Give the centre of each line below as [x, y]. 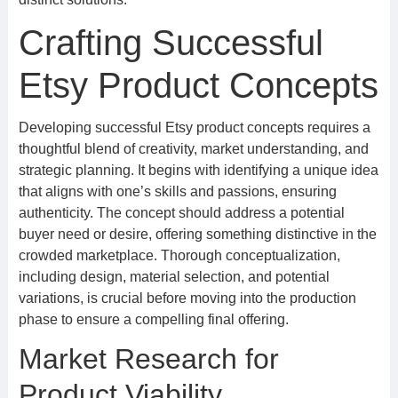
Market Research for [148, 359]
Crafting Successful [171, 43]
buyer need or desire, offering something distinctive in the [197, 234]
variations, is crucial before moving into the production [187, 298]
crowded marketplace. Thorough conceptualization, [179, 255]
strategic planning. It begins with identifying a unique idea [198, 170]
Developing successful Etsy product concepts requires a [194, 127]
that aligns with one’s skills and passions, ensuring [177, 191]
